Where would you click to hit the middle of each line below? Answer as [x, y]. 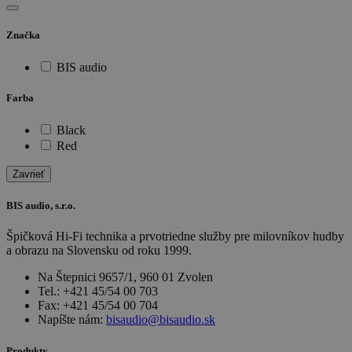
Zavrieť [29, 174]
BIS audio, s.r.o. [41, 206]
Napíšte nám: [72, 320]
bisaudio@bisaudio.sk [161, 320]
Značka [23, 35]
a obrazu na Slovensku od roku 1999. [99, 251]
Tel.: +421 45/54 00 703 [98, 291]
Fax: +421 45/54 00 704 [98, 306]
